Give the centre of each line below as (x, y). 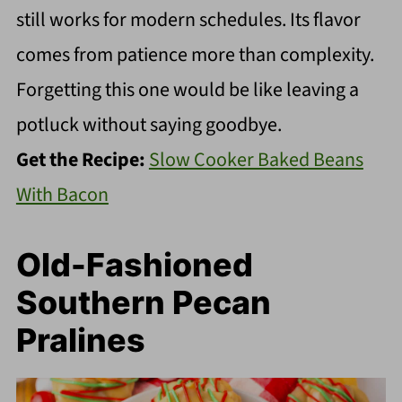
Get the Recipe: (82, 159)
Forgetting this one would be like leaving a (187, 89)
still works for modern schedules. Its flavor (188, 19)
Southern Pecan (143, 302)
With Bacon (62, 194)
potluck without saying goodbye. (149, 124)
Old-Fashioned (134, 264)
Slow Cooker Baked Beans (256, 159)
